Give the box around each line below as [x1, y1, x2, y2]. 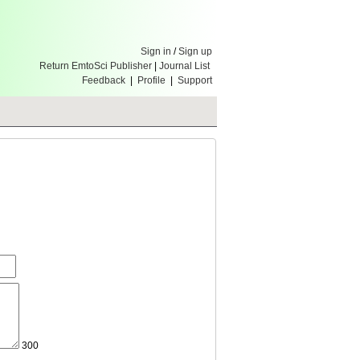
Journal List [159, 60, 212, 72]
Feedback [82, 75, 125, 86]
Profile [137, 75, 166, 86]
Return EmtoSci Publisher [39, 60, 152, 72]
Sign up [178, 46, 212, 57]
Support [178, 75, 212, 86]
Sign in [141, 46, 171, 57]
